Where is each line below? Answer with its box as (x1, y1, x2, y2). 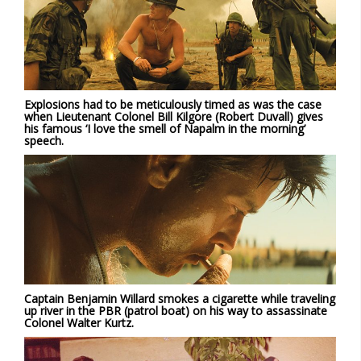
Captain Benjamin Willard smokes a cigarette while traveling (24, 291, 335, 307)
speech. (24, 133, 64, 149)
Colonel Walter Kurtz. (24, 315, 134, 331)
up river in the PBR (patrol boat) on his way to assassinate (24, 303, 327, 319)
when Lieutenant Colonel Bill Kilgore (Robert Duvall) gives (24, 109, 323, 125)
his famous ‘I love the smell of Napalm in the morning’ (24, 121, 305, 137)
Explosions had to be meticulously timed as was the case (24, 97, 322, 113)
